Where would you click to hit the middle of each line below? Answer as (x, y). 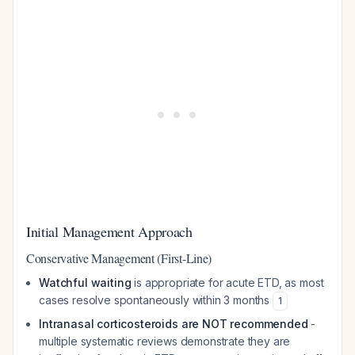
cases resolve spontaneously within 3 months (156, 300)
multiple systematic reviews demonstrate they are (165, 341)
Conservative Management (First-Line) (119, 258)
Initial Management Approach (109, 231)
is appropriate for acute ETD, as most (227, 282)
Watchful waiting (85, 282)
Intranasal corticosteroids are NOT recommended (174, 324)
